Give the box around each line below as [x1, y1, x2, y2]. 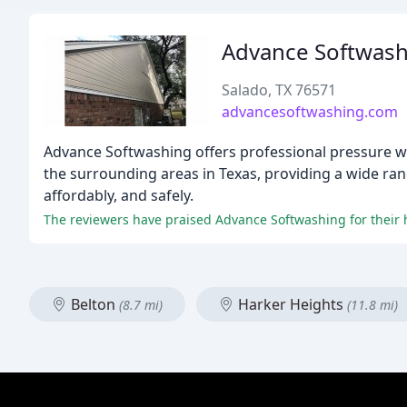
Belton [67, 294, 119, 314]
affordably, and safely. [44, 185, 194, 205]
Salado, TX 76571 [222, 80, 336, 100]
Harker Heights [234, 294, 347, 314]
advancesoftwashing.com [222, 102, 398, 122]
